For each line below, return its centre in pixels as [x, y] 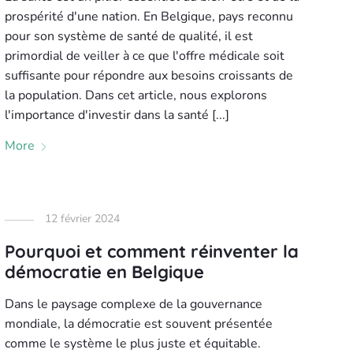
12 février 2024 [82, 219]
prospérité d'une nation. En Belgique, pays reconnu [149, 17]
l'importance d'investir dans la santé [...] [117, 115]
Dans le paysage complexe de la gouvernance [133, 304]
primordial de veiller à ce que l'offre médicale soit [144, 56]
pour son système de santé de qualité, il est [128, 36]
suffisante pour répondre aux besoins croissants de [149, 76]
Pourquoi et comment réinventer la [151, 251]
